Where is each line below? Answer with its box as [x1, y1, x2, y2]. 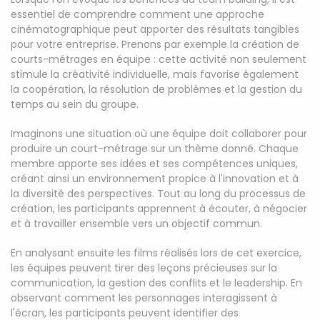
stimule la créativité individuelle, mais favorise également [11, 67, 299, 81]
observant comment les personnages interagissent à [11, 291, 277, 305]
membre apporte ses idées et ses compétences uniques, [11, 156, 298, 171]
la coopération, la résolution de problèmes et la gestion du [11, 82, 302, 96]
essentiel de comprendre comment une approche [11, 7, 264, 21]
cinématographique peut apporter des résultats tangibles [11, 22, 299, 36]
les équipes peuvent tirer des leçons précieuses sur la [11, 261, 277, 275]
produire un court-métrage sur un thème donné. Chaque [11, 141, 299, 156]
